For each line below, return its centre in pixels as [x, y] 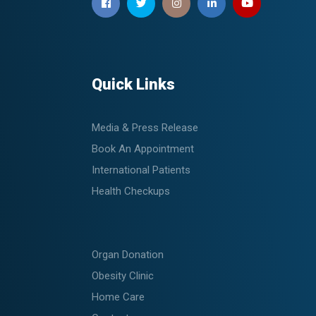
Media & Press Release [145, 127]
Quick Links [133, 84]
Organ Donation [128, 254]
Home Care [118, 297]
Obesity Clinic [123, 275]
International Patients [141, 170]
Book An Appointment [143, 148]
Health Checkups [131, 191]
